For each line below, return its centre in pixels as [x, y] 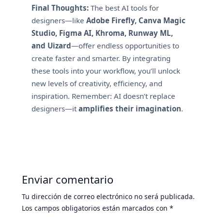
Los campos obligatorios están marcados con [95, 208]
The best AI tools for [124, 8]
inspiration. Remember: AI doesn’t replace [103, 96]
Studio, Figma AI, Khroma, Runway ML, [102, 33]
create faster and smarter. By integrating [101, 58]
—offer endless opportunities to [125, 45]
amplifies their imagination [130, 108]
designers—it [55, 108]
